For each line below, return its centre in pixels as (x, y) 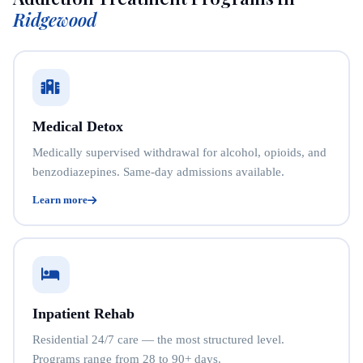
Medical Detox (77, 126)
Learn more (60, 200)
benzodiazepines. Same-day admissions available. (158, 172)
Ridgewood (55, 19)
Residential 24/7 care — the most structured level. (158, 340)
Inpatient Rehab (83, 314)
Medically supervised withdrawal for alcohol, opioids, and (179, 152)
